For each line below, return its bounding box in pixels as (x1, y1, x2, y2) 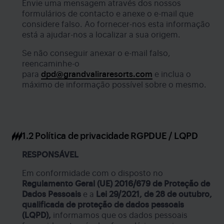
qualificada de (22, 200, 75, 209)
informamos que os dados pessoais (51, 211, 187, 219)
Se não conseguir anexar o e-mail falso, (22, 49, 170, 57)
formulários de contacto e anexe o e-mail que (22, 9, 193, 18)
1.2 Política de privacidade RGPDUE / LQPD (22, 131, 198, 140)
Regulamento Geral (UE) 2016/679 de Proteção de (22, 179, 210, 188)
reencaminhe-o (22, 59, 79, 68)
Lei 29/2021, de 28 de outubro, (96, 190, 212, 198)
